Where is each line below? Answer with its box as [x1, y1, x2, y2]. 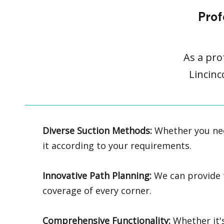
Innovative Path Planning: [42, 169, 151, 181]
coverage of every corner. [42, 184, 151, 196]
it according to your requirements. [42, 139, 191, 151]
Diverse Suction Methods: [42, 124, 152, 136]
